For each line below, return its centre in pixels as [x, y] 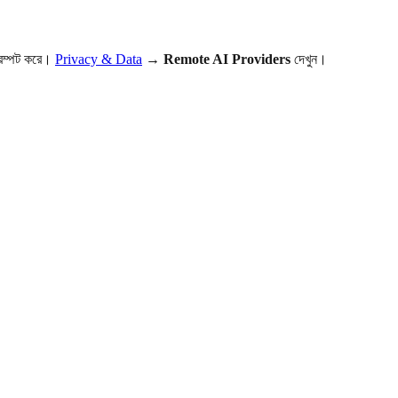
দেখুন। [309, 59]
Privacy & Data [99, 59]
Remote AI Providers [227, 59]
